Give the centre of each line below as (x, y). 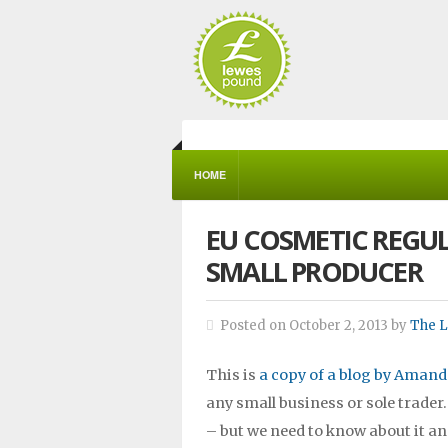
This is (232, 375)
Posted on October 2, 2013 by (312, 325)
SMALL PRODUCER (314, 271)
